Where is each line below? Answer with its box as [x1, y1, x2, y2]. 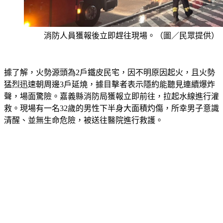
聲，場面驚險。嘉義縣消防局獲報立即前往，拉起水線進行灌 [4, 92, 219, 101]
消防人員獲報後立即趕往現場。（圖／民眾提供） [44, 31, 219, 40]
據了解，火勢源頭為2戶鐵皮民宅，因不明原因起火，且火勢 [4, 68, 215, 77]
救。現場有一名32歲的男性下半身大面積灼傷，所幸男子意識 [4, 104, 219, 113]
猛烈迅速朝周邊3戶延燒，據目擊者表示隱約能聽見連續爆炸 [4, 80, 215, 89]
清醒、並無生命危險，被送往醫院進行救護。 [4, 116, 163, 125]
